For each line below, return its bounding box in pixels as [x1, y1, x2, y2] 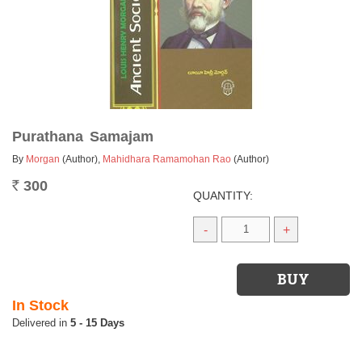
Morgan [26, 154, 60, 165]
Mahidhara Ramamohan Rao [103, 154, 231, 165]
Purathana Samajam [12, 128, 154, 145]
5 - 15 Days [70, 317, 124, 329]
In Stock [12, 297, 69, 314]
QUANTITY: [193, 189, 253, 202]
